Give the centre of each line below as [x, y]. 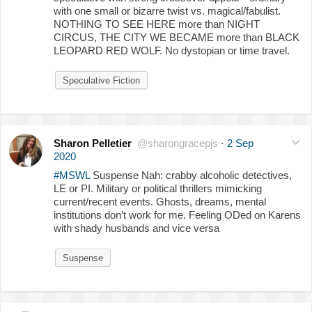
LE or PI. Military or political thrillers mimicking [158, 188]
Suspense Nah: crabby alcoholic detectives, [191, 175]
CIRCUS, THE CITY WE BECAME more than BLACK [177, 37]
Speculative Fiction [101, 80]
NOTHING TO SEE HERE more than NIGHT [157, 24]
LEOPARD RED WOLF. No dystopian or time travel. [172, 50]
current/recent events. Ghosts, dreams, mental [160, 201]
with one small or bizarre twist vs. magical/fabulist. [167, 10]
